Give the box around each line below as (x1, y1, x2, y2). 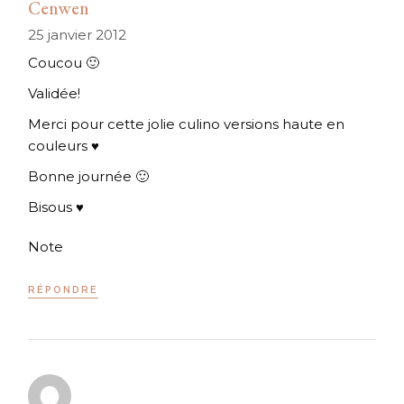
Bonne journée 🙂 (28, 168, 150, 186)
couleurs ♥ (28, 137, 100, 155)
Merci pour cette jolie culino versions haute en (28, 115, 345, 133)
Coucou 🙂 (28, 54, 100, 72)
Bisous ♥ (28, 198, 85, 216)
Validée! (28, 85, 81, 103)
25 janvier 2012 (28, 26, 127, 44)
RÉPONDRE (28, 284, 99, 297)
